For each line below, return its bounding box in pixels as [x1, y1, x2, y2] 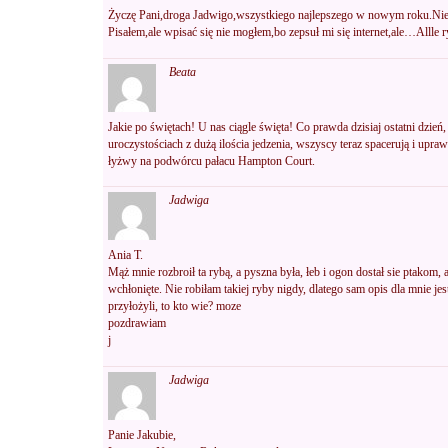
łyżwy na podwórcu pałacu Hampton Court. [108, 154, 315, 167]
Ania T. [108, 249, 143, 262]
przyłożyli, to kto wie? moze [108, 300, 241, 313]
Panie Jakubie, [108, 428, 176, 441]
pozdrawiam [108, 317, 166, 330]
